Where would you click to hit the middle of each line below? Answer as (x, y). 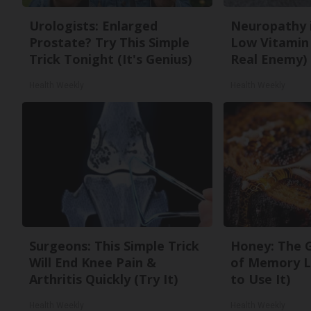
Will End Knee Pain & (93, 262)
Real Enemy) (268, 59)
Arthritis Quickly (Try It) (103, 279)
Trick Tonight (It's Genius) (110, 59)
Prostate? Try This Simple (109, 42)
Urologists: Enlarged (93, 26)
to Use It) (260, 279)
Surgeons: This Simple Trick (114, 246)
